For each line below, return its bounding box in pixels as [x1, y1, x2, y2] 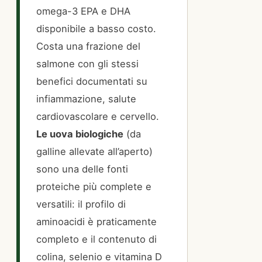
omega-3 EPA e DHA [36, 5, 130, 17]
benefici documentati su [36, 75, 147, 87]
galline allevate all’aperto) [36, 145, 153, 157]
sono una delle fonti [36, 163, 128, 175]
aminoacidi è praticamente [36, 215, 157, 227]
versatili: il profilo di [36, 198, 126, 210]
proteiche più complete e [36, 180, 151, 192]
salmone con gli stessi [36, 57, 139, 70]
